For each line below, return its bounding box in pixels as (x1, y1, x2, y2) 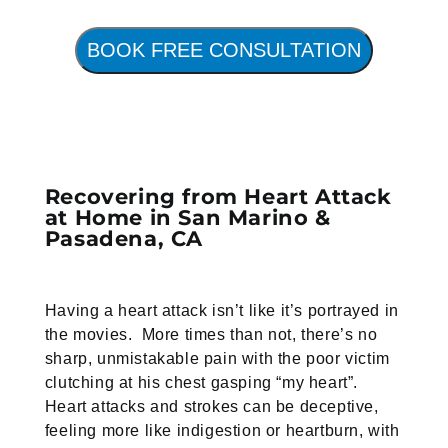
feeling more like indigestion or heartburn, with (44, 422, 400, 440)
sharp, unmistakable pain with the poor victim (44, 350, 390, 368)
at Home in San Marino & (44, 205, 331, 231)
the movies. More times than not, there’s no (44, 326, 378, 344)
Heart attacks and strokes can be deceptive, (44, 398, 379, 416)
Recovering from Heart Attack (44, 184, 392, 210)
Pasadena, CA (44, 226, 203, 252)
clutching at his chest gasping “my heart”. (44, 374, 363, 392)
